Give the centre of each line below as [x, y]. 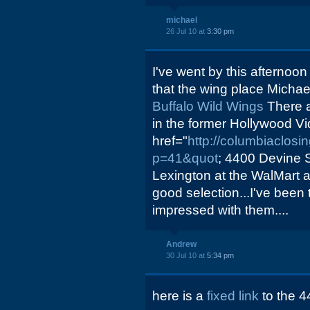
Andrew [181, 244]
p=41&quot [185, 158]
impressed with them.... [220, 210]
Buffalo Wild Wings [210, 106]
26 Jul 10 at [186, 31]
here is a [180, 296]
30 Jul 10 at [186, 255]
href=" [170, 141]
